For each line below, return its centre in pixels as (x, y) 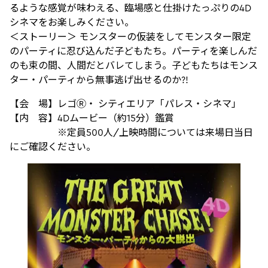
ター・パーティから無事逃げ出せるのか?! (99, 80)
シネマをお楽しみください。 (72, 22)
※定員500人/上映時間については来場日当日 (131, 133)
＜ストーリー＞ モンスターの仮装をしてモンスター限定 (130, 37)
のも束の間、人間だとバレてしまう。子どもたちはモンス (134, 66)
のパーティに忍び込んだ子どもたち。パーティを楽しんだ (133, 51)
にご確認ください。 (53, 147)
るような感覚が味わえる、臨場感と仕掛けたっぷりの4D (130, 8)
